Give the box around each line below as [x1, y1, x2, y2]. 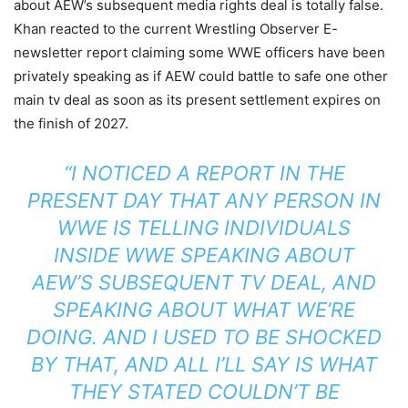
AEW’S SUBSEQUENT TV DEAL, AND [32, 270, 376, 295]
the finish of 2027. [14, 115, 128, 133]
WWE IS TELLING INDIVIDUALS [57, 216, 351, 240]
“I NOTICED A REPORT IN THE [63, 161, 345, 186]
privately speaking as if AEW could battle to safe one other [14, 67, 388, 86]
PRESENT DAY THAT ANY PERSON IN [27, 189, 381, 213]
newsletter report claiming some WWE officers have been [14, 44, 385, 62]
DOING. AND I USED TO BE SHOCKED [26, 325, 382, 350]
